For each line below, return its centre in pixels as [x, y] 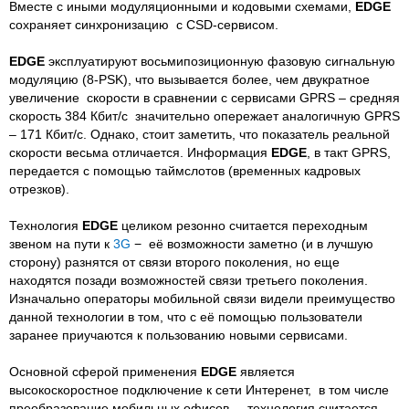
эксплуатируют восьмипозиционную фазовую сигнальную [220, 61]
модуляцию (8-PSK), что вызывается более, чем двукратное [189, 79]
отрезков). [39, 189]
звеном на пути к [61, 243]
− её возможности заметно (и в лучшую [252, 243]
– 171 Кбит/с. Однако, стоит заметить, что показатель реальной [199, 134]
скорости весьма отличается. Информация [140, 152]
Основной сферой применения [105, 371]
